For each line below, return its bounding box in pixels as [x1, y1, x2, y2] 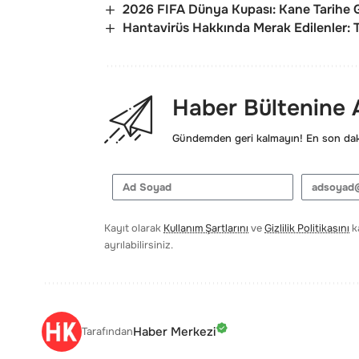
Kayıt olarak [104, 222, 163, 236]
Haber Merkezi [133, 323, 216, 340]
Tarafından [82, 325, 133, 339]
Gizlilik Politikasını [264, 222, 349, 236]
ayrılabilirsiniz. [104, 239, 173, 252]
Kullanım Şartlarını [163, 222, 248, 236]
